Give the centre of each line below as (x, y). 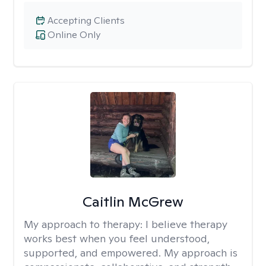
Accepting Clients (86, 20)
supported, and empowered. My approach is (131, 253)
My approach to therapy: (85, 224)
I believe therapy (186, 224)
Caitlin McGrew (133, 202)
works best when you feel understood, (117, 238)
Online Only (74, 35)
